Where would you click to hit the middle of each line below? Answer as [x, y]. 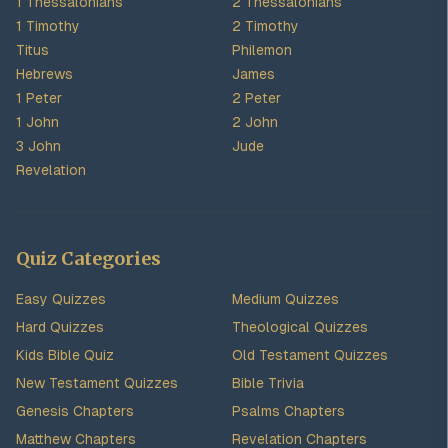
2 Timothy [265, 26]
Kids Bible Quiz [65, 355]
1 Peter [39, 98]
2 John [255, 122]
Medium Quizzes [285, 299]
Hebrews [44, 74]
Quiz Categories [88, 258]
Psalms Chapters [288, 411]
